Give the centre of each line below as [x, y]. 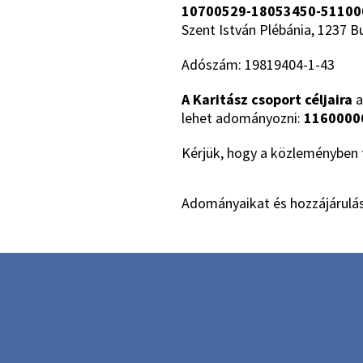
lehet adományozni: [242, 117]
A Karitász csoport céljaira [267, 99]
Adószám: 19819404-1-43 [258, 65]
